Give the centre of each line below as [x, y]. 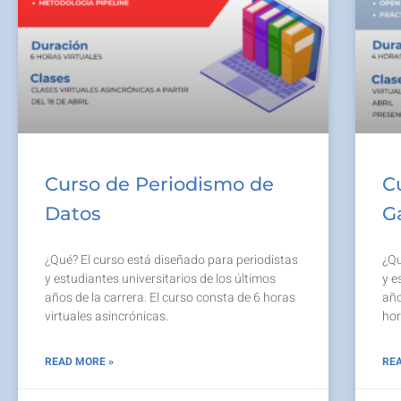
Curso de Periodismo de [159, 183]
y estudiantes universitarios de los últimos [160, 278]
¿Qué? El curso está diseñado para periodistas [171, 260]
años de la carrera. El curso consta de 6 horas [170, 297]
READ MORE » [79, 361]
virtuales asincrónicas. [107, 316]
